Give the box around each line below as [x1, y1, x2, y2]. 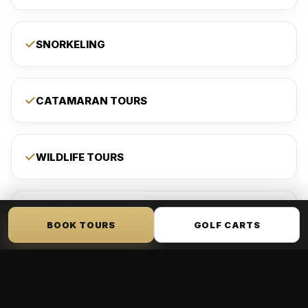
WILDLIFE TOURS [36, 150, 124, 164]
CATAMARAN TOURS [36, 93, 147, 107]
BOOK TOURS [47, 219, 115, 230]
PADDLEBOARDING [36, 206, 134, 220]
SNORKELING [36, 37, 105, 51]
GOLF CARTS [193, 219, 261, 230]
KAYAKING [36, 263, 93, 276]
